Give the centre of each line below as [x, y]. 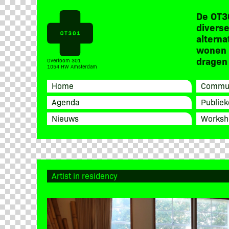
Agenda [66, 101]
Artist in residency [85, 175]
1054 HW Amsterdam [72, 66]
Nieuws [65, 118]
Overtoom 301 [64, 60]
